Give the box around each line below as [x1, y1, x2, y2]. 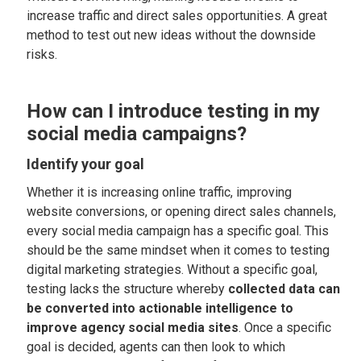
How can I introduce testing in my [27, 100, 321, 122]
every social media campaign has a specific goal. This [27, 223, 330, 239]
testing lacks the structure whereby [27, 281, 229, 297]
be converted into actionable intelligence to [27, 301, 294, 316]
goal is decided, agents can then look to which [27, 339, 286, 355]
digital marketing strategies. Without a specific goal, [27, 262, 318, 277]
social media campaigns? [27, 122, 247, 145]
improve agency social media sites [27, 320, 239, 335]
